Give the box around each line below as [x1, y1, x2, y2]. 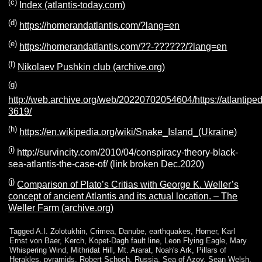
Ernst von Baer [9, 236, 60, 246]
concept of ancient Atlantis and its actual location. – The [8, 191, 238, 202]
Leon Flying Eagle [164, 236, 226, 246]
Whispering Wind [9, 246, 67, 255]
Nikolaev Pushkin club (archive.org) [18, 62, 166, 73]
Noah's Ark [156, 246, 192, 255]
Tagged [9, 227, 35, 236]
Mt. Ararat [118, 246, 151, 255]
